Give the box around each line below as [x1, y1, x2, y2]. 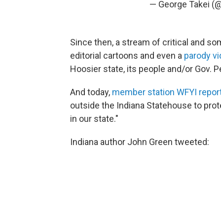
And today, [70, 87, 112, 98]
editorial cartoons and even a [70, 50, 184, 61]
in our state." [70, 113, 118, 124]
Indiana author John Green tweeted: [70, 137, 209, 147]
